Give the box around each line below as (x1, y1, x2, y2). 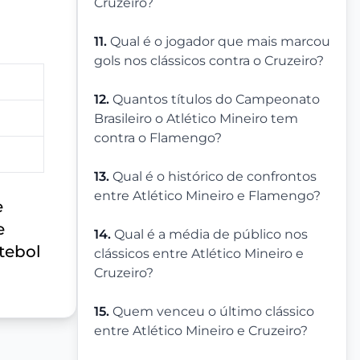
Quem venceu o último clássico (112, 304, 314, 320)
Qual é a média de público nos (114, 227, 308, 243)
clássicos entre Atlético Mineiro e (94, 246, 304, 262)
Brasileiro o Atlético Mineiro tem (94, 111, 298, 127)
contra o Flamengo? (94, 130, 222, 146)
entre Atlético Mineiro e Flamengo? (94, 188, 321, 204)
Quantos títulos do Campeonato (112, 92, 320, 108)
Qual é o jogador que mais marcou (110, 34, 330, 50)
